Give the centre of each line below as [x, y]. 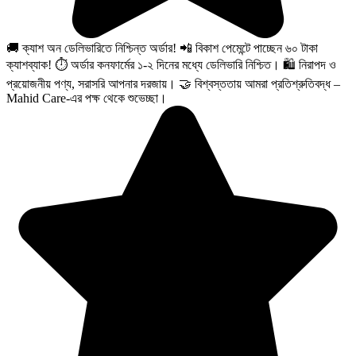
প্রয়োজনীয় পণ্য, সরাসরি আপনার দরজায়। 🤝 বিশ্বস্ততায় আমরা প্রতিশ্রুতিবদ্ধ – [173, 84]
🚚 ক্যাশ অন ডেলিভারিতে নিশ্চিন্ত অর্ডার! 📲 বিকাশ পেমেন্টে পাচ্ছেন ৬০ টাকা [162, 48]
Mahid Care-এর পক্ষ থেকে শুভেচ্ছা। [87, 98]
